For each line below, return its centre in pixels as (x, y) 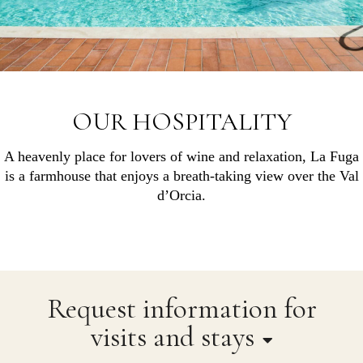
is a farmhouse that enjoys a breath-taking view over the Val (181, 176)
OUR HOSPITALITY (181, 122)
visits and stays (172, 337)
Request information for (181, 309)
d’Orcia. (181, 196)
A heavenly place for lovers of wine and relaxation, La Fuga (181, 157)
